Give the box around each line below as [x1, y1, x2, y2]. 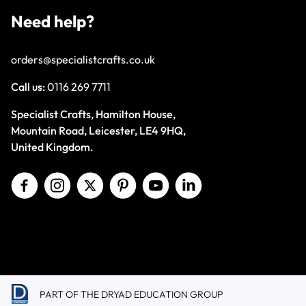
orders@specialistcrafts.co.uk [11, 52, 155, 66]
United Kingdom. [11, 139, 94, 154]
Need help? [11, 10, 94, 31]
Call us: [11, 79, 47, 94]
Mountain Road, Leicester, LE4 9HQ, [11, 123, 186, 137]
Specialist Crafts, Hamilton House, [11, 107, 176, 121]
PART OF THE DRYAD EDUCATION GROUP [40, 288, 223, 301]
